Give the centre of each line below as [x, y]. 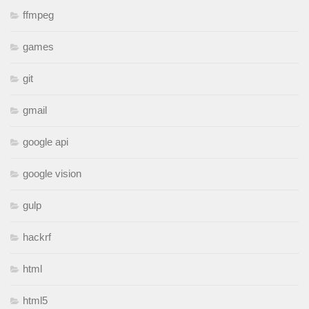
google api [46, 142]
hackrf [37, 237]
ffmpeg [38, 15]
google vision [52, 174]
